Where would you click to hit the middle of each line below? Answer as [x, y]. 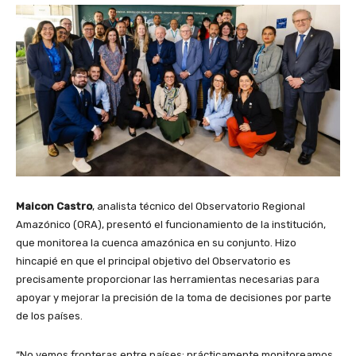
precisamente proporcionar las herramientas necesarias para [168, 279]
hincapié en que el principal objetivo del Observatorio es [153, 261]
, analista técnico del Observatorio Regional [199, 206]
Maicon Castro [54, 206]
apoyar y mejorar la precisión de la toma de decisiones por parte [174, 297]
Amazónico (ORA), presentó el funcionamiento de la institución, [171, 224]
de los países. [49, 315]
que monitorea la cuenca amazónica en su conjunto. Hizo [156, 242]
